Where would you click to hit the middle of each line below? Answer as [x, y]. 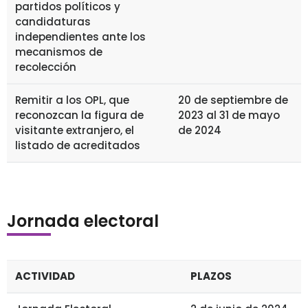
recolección [46, 67]
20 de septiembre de [233, 100]
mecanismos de [59, 52]
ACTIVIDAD [45, 276]
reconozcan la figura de [79, 115]
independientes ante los [80, 36]
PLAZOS [211, 276]
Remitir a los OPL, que [72, 100]
